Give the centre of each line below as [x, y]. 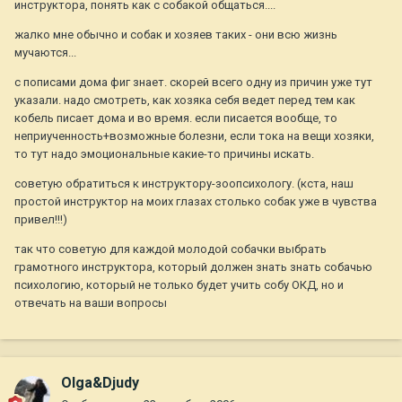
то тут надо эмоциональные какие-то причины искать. [164, 154]
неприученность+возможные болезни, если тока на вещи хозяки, [194, 136]
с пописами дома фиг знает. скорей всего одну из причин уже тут [193, 83]
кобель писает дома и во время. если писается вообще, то [176, 118]
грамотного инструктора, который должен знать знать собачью [193, 267]
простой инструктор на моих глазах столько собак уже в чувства [196, 202]
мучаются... [45, 53]
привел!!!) [41, 220]
